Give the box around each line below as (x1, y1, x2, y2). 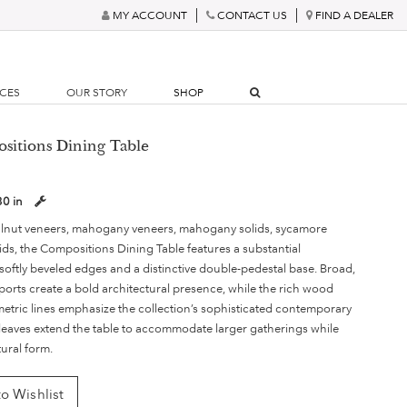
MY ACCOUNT (113, 8, 187, 22)
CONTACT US (217, 8, 287, 22)
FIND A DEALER (315, 8, 393, 22)
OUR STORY (66, 86, 128, 99)
